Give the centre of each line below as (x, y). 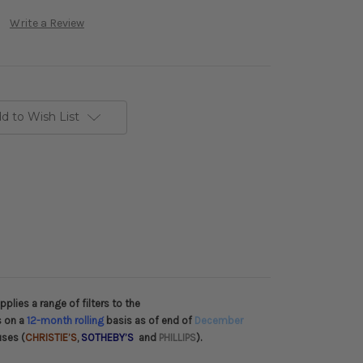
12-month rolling (65, 321)
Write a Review (47, 23)
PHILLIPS (177, 338)
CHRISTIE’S (51, 338)
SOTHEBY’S (107, 338)
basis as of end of (149, 321)
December (219, 321)
